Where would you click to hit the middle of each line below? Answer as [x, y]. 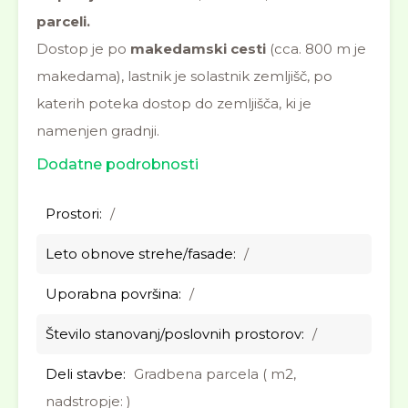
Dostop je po [83, 49]
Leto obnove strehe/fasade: [141, 254]
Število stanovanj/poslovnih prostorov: [175, 334]
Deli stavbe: [86, 374]
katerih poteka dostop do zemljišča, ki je [174, 103]
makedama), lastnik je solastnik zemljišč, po [184, 76]
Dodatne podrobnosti [117, 164]
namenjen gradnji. [98, 131]
